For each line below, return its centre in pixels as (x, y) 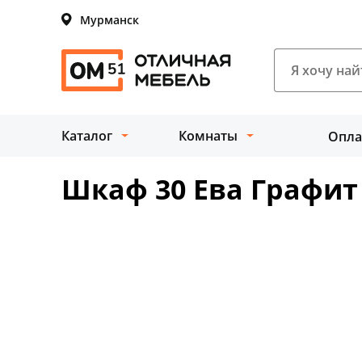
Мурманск (109, 19)
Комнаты (208, 136)
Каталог (87, 136)
